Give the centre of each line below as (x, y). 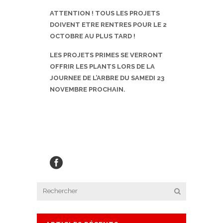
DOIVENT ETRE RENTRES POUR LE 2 (108, 25)
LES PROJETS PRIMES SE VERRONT (106, 55)
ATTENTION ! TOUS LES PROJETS (105, 13)
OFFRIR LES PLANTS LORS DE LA (102, 67)
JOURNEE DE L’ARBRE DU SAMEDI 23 (107, 78)
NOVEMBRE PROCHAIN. (88, 90)
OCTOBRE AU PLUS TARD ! (93, 36)
